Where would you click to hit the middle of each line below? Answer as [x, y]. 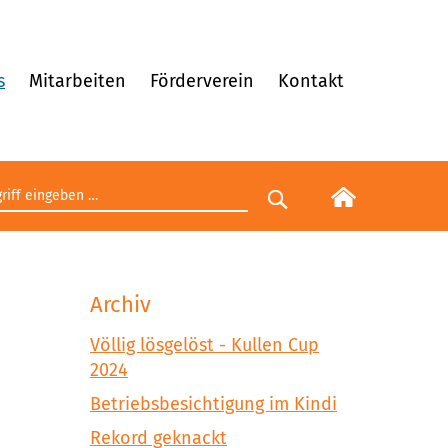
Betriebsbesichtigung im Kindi [213, 404]
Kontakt [311, 80]
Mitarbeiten [77, 80]
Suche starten [343, 208]
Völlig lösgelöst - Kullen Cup [204, 345]
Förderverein [202, 80]
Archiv [120, 304]
